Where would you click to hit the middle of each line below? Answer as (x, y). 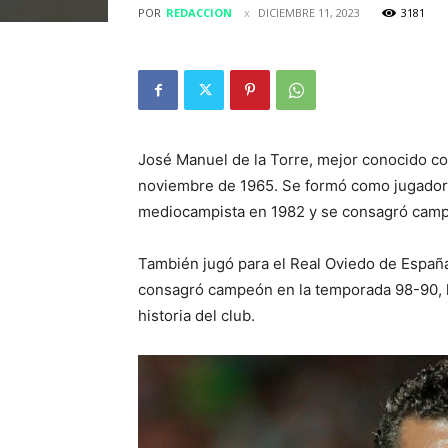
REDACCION (199, 12)
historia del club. (196, 315)
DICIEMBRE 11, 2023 (309, 12)
